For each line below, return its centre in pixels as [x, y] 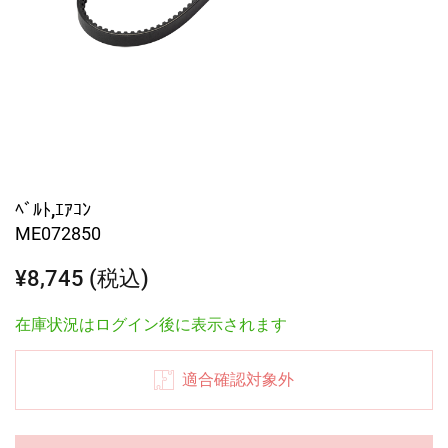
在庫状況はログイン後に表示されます [151, 324]
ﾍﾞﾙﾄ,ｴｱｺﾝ [53, 209]
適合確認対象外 [237, 379]
